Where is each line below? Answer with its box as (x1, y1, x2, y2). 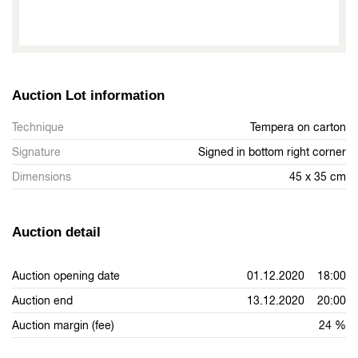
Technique (12, 120, 64, 133)
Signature (12, 145, 61, 158)
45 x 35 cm (289, 169, 346, 183)
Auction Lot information (12, 87, 165, 103)
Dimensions (12, 169, 71, 183)
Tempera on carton (250, 120, 346, 133)
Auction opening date (12, 268, 120, 282)
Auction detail (12, 224, 101, 240)
